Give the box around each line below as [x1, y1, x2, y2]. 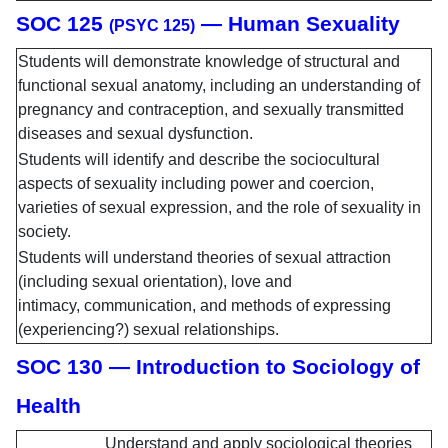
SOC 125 [16, 12, 109, 37]
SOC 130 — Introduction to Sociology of [16, 355, 420, 380]
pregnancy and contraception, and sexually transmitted [18, 101, 404, 119]
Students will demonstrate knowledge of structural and [18, 53, 400, 71]
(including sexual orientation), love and [18, 273, 292, 291]
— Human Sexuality [195, 12, 412, 37]
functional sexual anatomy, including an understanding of [18, 77, 420, 95]
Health [16, 394, 81, 419]
